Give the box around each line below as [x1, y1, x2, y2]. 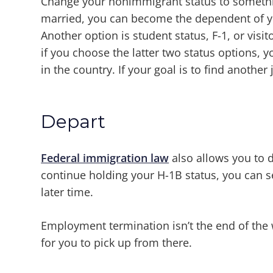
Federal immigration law [41, 151, 169, 166]
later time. [41, 185, 94, 200]
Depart [41, 110, 106, 133]
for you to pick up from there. [41, 235, 193, 250]
